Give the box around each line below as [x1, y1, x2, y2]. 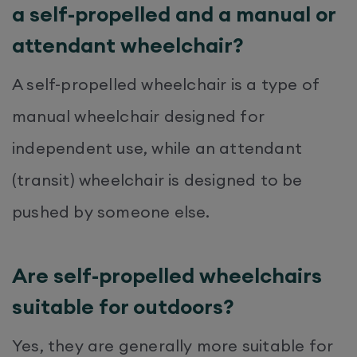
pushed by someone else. [12, 201, 214, 222]
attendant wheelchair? [12, 31, 249, 58]
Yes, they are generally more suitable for [12, 335, 334, 355]
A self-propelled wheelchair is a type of [12, 73, 320, 94]
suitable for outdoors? [12, 292, 239, 320]
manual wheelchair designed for [12, 105, 265, 126]
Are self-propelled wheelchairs [12, 261, 322, 288]
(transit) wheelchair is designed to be [12, 169, 303, 190]
